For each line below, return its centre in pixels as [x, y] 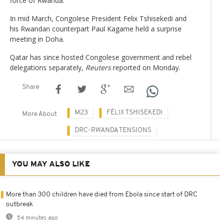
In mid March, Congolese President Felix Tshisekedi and [98, 19]
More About [40, 114]
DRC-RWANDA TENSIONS [113, 131]
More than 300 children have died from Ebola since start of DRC [102, 195]
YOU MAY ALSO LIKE [51, 165]
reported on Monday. [146, 68]
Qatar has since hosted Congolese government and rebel [101, 57]
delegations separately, [48, 68]
